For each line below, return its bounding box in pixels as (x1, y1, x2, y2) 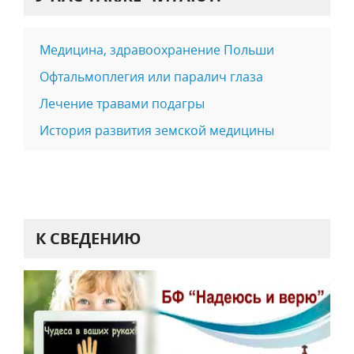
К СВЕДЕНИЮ (36, 228, 141, 250)
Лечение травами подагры (40, 95, 205, 113)
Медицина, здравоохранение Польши (40, 41, 274, 59)
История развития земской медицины (40, 122, 274, 140)
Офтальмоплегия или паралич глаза (40, 68, 263, 86)
